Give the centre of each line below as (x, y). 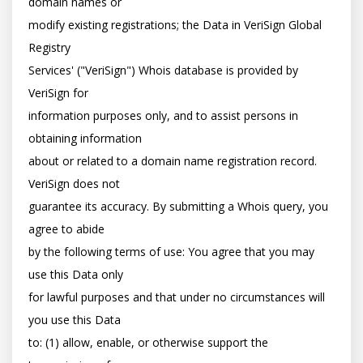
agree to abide (66, 229)
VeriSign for (58, 93)
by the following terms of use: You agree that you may (171, 252)
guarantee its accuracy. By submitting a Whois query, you (178, 206)
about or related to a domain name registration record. (173, 161)
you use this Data (75, 320)
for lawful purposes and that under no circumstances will (177, 297)
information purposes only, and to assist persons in (163, 115)
